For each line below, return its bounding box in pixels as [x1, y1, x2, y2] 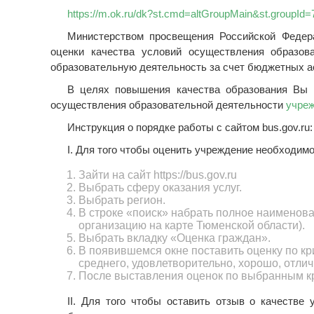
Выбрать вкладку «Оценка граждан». [78, 232, 271, 244]
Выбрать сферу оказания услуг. [78, 182, 242, 193]
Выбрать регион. [78, 194, 165, 206]
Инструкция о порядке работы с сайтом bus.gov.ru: [67, 121, 313, 133]
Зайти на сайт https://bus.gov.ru [78, 169, 237, 181]
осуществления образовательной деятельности [50, 99, 286, 111]
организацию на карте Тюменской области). [78, 219, 305, 231]
